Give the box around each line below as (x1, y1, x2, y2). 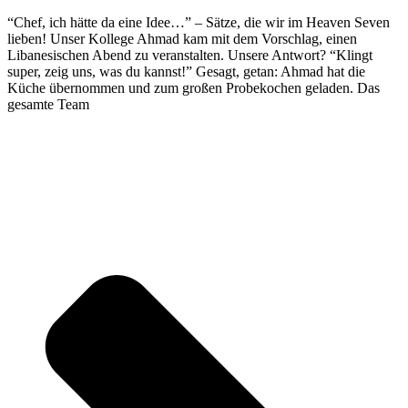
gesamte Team (7, 97, 89, 113)
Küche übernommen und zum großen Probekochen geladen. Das (7, 80, 380, 97)
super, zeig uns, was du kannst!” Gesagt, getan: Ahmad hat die (7, 64, 365, 80)
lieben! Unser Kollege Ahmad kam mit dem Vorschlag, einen (7, 31, 357, 47)
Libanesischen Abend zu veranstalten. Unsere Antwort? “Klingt (7, 47, 372, 64)
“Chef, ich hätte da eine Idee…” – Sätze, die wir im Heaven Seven (7, 15, 390, 31)
